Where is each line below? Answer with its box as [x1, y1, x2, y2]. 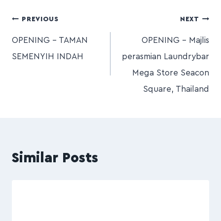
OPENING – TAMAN [12, 36, 88, 44]
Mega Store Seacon [132, 68, 209, 77]
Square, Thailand [143, 84, 209, 93]
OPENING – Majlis [142, 36, 209, 44]
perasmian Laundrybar [122, 52, 209, 61]
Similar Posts [12, 150, 98, 165]
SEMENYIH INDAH [12, 52, 83, 61]
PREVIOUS [22, 16, 59, 23]
